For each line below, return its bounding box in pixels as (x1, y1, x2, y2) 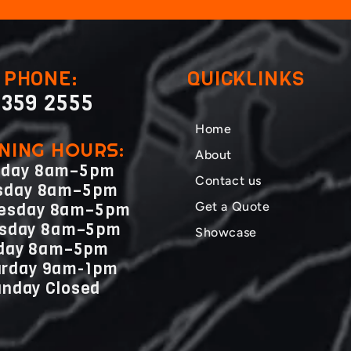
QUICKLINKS (187, 65, 305, 92)
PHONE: (3, 65, 78, 92)
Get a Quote (195, 198, 270, 214)
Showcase (195, 224, 257, 240)
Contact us (195, 172, 262, 188)
